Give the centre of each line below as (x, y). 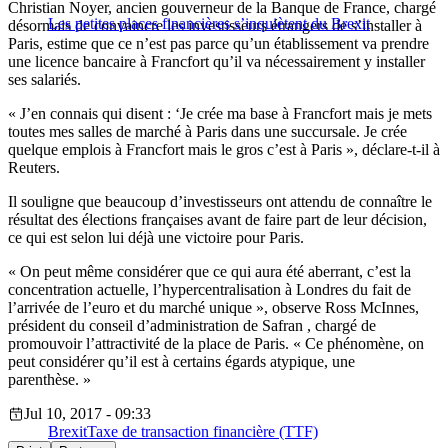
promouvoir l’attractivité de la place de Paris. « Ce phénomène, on (216, 344)
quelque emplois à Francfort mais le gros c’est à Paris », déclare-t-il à (224, 150)
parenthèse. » (49, 380)
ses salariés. (44, 80)
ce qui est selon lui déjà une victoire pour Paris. (156, 238)
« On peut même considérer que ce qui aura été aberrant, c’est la (209, 272)
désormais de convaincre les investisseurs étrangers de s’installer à (215, 26)
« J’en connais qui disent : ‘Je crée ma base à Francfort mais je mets (220, 114)
